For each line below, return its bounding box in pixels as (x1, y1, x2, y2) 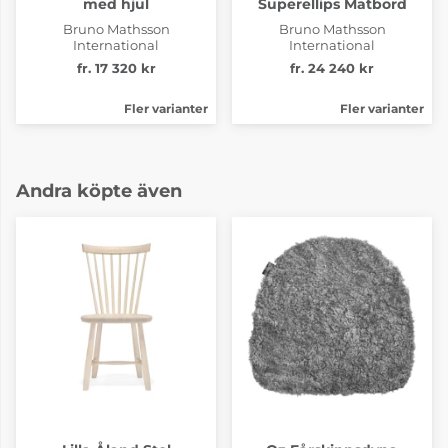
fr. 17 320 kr (76, 60, 156, 76)
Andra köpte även (16, 179, 182, 202)
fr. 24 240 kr (290, 60, 374, 76)
